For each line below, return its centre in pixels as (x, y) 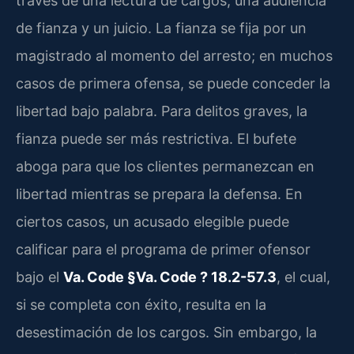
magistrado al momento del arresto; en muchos (174, 55)
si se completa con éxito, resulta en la (141, 304)
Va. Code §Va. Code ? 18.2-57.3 (170, 277)
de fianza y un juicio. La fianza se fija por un (161, 28)
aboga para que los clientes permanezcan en (165, 166)
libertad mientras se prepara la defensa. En (159, 194)
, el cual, (303, 277)
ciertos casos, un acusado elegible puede (153, 221)
